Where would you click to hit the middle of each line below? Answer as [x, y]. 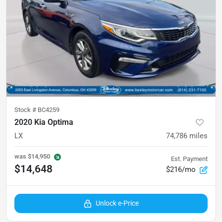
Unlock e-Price [117, 203]
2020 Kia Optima [44, 122]
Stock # [26, 110]
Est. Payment [189, 159]
